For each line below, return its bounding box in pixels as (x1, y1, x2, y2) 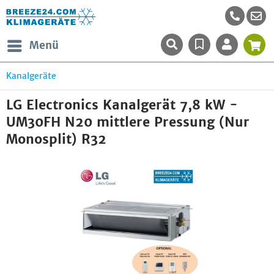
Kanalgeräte (6, 70, 56, 81)
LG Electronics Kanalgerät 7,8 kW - (6, 97, 238, 113)
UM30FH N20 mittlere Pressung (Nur (6, 114, 250, 130)
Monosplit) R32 (6, 131, 106, 147)
